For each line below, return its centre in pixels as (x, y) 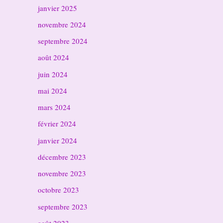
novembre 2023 (62, 173)
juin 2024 (53, 74)
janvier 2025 (57, 8)
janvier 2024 (57, 140)
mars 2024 (54, 107)
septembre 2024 (63, 41)
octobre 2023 (58, 190)
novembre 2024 (62, 24)
